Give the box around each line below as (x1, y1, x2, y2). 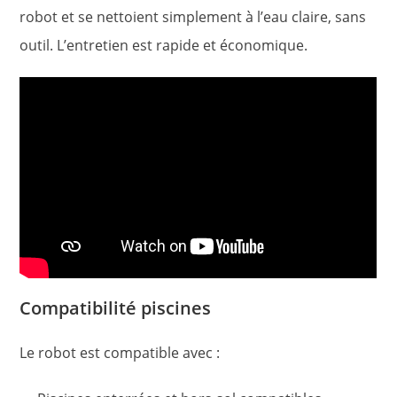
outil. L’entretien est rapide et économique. (19, 35, 308, 56)
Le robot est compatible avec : (19, 343, 221, 363)
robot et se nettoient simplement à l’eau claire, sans (19, 7, 367, 27)
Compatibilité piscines (19, 296, 212, 321)
